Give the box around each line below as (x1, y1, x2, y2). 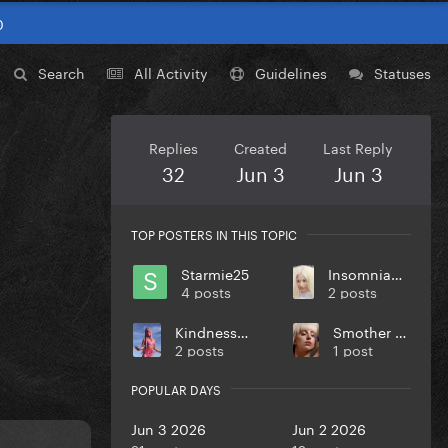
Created (234, 136, 287, 159)
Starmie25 (181, 262, 249, 285)
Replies (149, 136, 198, 159)
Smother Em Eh (394, 320, 406, 343)
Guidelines (255, 61, 327, 84)
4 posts (181, 280, 231, 303)
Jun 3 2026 (131, 416, 206, 439)
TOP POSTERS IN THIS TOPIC (131, 224, 297, 244)
